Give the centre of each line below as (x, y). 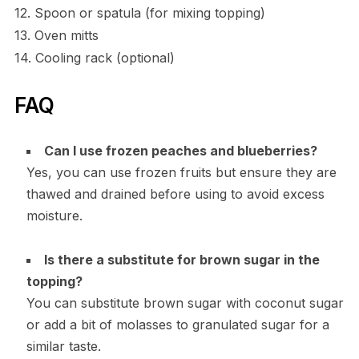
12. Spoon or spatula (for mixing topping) (139, 12)
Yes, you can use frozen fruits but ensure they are (181, 172)
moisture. (54, 215)
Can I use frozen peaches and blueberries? (180, 150)
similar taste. (63, 346)
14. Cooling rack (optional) (94, 57)
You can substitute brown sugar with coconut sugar (185, 303)
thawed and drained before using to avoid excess (175, 194)
